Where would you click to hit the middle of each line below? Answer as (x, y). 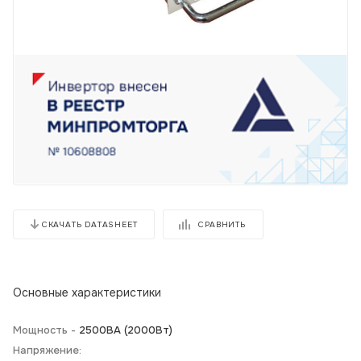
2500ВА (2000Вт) (126, 330)
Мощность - (46, 330)
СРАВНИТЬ (222, 224)
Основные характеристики (87, 292)
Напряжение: (47, 350)
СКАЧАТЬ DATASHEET (89, 224)
